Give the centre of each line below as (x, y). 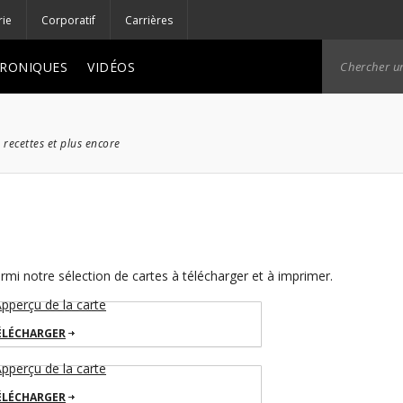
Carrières (149, 20)
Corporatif (68, 20)
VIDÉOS (111, 67)
